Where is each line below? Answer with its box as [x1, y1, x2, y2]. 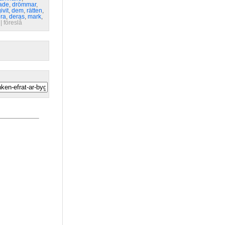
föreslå [4, 19, 22, 26]
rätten [27, 7, 42, 14]
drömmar [12, 1, 36, 8]
